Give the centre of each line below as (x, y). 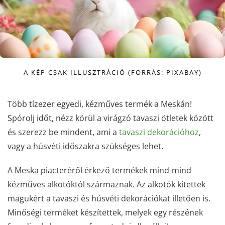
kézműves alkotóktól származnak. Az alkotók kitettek (106, 184)
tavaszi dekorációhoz (158, 132)
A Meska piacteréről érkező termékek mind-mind (99, 170)
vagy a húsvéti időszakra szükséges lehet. (86, 146)
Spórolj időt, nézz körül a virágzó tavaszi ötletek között (110, 118)
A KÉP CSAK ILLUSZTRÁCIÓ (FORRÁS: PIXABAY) (113, 72)
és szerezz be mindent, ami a (62, 132)
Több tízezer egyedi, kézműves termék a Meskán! (100, 104)
